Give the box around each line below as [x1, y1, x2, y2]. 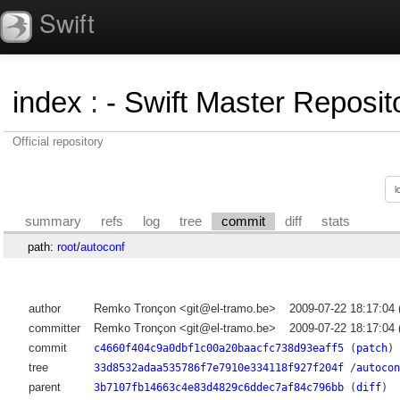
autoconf [79, 239, 125, 254]
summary [25, 213, 82, 229]
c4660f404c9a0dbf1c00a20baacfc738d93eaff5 [93, 342, 344, 355]
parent [28, 380, 61, 395]
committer [28, 321, 80, 336]
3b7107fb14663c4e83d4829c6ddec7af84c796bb [93, 381, 344, 395]
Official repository [12, 135, 104, 148]
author [28, 302, 61, 316]
